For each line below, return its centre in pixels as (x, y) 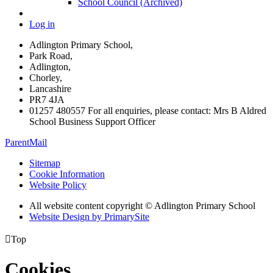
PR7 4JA (47, 99)
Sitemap (45, 163)
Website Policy (58, 185)
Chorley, (46, 77)
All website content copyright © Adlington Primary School (142, 205)
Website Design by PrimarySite (89, 216)
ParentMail (26, 142)
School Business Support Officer (92, 121)
